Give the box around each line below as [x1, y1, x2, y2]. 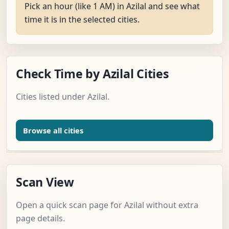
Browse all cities [23, 125, 83, 136]
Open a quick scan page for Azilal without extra [16, 199, 198, 211]
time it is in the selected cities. [25, 14, 140, 26]
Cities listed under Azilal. [16, 91, 109, 103]
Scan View [16, 174, 74, 191]
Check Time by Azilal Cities [16, 65, 169, 82]
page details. [16, 213, 65, 224]
